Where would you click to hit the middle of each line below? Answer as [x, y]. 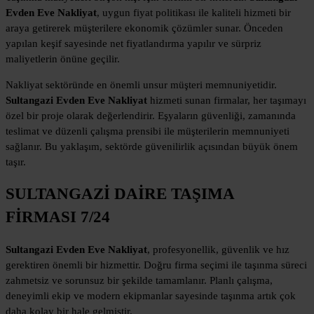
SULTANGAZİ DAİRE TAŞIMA [120, 194]
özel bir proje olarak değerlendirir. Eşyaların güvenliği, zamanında [151, 115]
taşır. [16, 162]
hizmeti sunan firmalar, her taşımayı [227, 100]
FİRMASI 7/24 [58, 217]
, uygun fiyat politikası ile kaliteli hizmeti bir [194, 12]
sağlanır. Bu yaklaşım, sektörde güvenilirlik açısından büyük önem [152, 146]
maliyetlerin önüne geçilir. [63, 59]
